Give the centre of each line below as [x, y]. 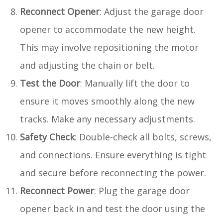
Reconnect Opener [60, 11]
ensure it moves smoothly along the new [107, 101]
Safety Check [47, 137]
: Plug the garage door [142, 190]
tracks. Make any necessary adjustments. [108, 119]
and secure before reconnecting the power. [113, 172]
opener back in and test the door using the [112, 208]
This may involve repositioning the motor [109, 47]
